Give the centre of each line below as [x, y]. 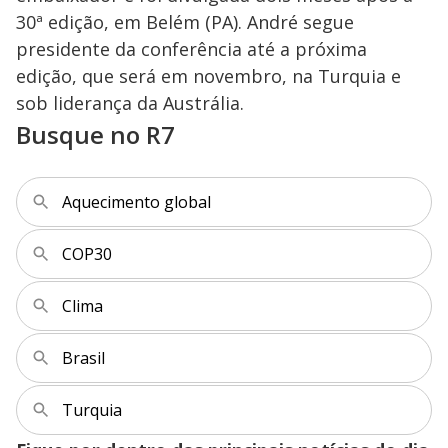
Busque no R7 [95, 134]
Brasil [83, 357]
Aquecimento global [136, 201]
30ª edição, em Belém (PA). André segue [185, 21]
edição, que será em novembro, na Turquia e [208, 75]
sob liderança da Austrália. [130, 102]
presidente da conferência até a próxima [191, 48]
